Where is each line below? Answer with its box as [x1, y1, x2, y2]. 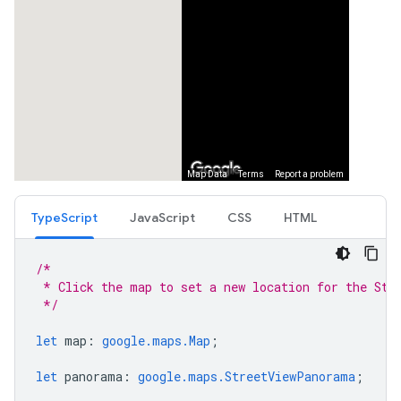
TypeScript [31, 209, 98, 226]
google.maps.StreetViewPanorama [138, 368, 355, 385]
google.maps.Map [102, 332, 210, 349]
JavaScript [130, 209, 195, 226]
